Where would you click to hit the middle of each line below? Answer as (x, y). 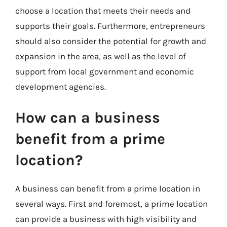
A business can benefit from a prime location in (108, 188)
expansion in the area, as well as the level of (101, 56)
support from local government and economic (105, 71)
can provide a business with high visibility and (106, 219)
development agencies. (61, 86)
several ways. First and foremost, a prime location (111, 204)
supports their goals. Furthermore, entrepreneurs (110, 26)
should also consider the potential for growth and (111, 41)
